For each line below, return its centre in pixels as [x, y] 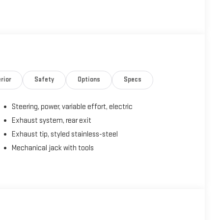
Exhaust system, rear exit [52, 121]
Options [89, 80]
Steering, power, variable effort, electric [72, 107]
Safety [44, 80]
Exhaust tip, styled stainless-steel [65, 135]
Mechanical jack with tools [53, 148]
